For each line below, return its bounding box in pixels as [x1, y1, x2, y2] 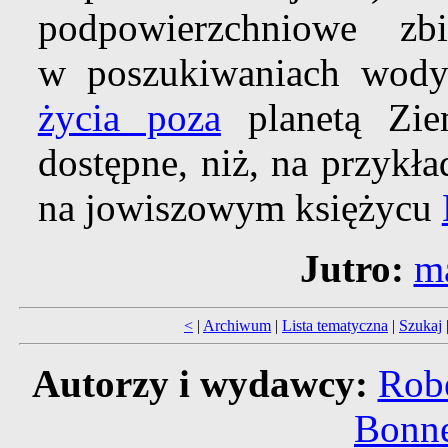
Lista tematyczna [282, 317, 388, 335]
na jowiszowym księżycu [37, 186, 442, 230]
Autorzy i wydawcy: [31, 362, 368, 406]
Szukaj [399, 317, 442, 335]
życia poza [37, 96, 221, 140]
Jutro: [299, 247, 404, 291]
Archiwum [203, 317, 271, 335]
